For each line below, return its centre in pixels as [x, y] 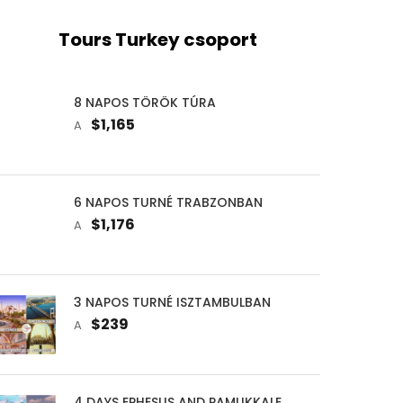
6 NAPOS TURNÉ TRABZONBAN [168, 202]
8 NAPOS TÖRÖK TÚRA [144, 102]
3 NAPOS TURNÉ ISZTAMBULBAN [172, 302]
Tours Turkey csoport [158, 39]
